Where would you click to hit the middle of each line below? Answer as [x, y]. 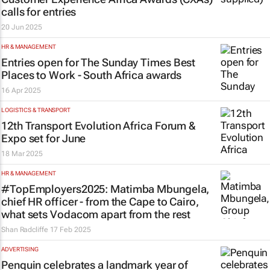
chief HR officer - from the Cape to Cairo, [100, 202]
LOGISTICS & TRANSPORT [36, 110]
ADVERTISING [20, 249]
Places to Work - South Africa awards [92, 75]
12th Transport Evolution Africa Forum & [99, 126]
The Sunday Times [126, 62]
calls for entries [39, 12]
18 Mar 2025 [22, 154]
